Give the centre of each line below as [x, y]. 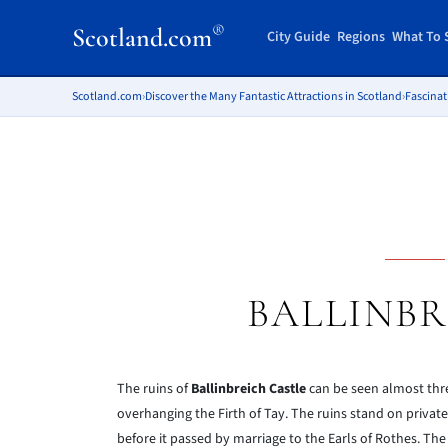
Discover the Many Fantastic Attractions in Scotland [273, 96]
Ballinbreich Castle [248, 389]
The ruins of [154, 389]
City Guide [298, 37]
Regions [360, 37]
